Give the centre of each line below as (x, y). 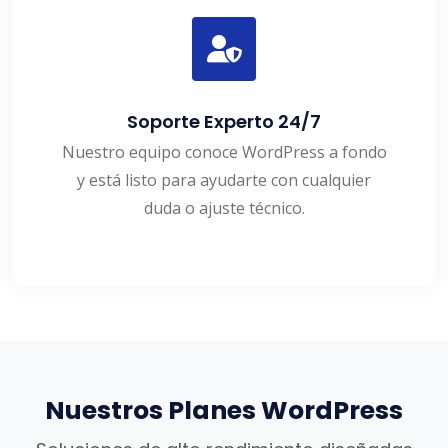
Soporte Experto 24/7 (224, 122)
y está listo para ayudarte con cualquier (224, 180)
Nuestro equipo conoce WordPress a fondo (224, 152)
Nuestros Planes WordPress (224, 411)
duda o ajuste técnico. (224, 208)
